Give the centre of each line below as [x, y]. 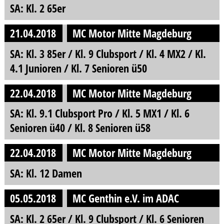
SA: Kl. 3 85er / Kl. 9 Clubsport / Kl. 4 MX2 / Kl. [108, 53]
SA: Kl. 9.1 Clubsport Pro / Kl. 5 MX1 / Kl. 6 [99, 113]
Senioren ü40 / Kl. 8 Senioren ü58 [80, 128]
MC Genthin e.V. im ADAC [126, 198]
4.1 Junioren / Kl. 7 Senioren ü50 [78, 68]
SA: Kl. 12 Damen [46, 173]
